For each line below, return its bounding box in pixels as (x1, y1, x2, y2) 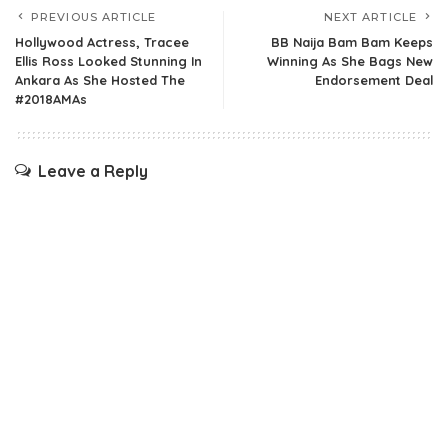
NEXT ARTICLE (323, 10, 417, 25)
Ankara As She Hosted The (15, 72, 185, 89)
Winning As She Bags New (267, 53, 433, 70)
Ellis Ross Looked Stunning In (15, 53, 202, 70)
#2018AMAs (15, 91, 87, 108)
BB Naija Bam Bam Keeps (271, 34, 433, 51)
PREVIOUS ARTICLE (31, 10, 157, 25)
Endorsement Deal (315, 72, 433, 89)
